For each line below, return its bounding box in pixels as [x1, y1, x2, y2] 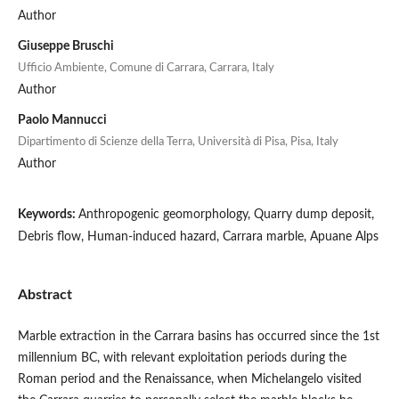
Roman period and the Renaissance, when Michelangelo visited [17, 372, 362, 386]
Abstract [17, 287, 72, 302]
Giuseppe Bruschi [17, 39, 114, 53]
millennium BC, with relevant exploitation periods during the [17, 351, 346, 364]
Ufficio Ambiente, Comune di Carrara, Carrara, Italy [17, 61, 274, 74]
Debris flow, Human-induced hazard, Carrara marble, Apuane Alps [17, 230, 379, 243]
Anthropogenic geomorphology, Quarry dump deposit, [77, 208, 374, 221]
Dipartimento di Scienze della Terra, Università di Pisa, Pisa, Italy [17, 135, 338, 148]
